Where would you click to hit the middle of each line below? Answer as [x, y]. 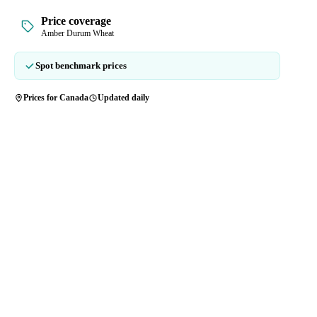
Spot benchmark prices [81, 65]
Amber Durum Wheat [77, 33]
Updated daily [123, 97]
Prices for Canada [56, 97]
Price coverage [76, 21]
